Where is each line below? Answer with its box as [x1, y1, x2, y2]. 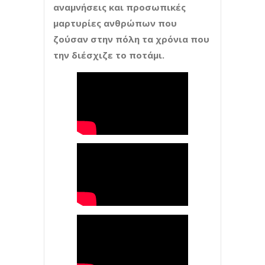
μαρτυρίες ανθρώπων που [53, 17, 177, 29]
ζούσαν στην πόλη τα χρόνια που [53, 33, 209, 45]
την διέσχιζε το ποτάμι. [53, 49, 164, 61]
